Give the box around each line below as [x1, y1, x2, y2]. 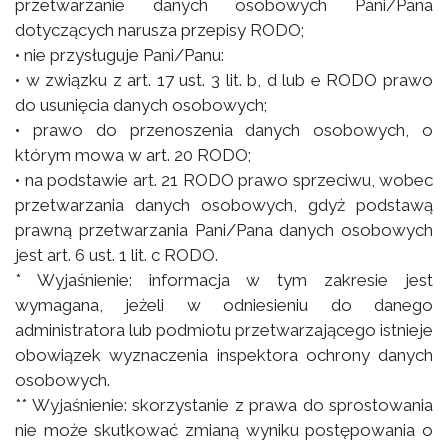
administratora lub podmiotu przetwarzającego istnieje [15, 320, 433, 340]
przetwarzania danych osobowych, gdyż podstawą [15, 195, 433, 215]
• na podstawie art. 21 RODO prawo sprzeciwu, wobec [15, 170, 433, 190]
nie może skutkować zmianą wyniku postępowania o [15, 420, 433, 440]
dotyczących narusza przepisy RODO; [15, 20, 304, 40]
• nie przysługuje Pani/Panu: [15, 45, 224, 65]
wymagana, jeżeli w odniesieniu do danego [15, 295, 433, 315]
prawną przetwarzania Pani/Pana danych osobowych [15, 220, 433, 240]
